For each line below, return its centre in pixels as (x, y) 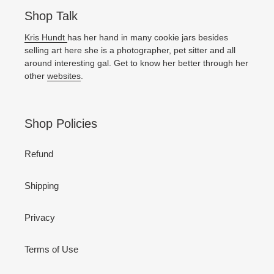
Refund (39, 154)
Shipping (42, 186)
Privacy (40, 218)
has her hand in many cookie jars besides (148, 37)
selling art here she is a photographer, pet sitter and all (130, 50)
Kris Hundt (46, 37)
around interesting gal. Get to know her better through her (136, 63)
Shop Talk (51, 16)
